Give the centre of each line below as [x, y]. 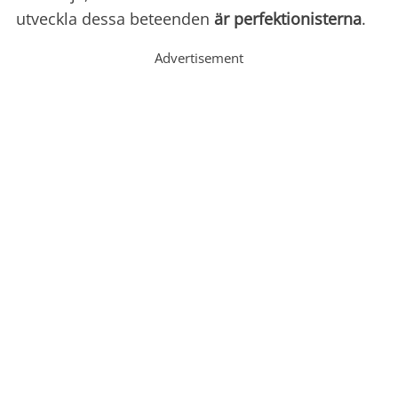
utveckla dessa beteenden [115, 19]
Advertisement [199, 58]
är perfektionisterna [288, 19]
